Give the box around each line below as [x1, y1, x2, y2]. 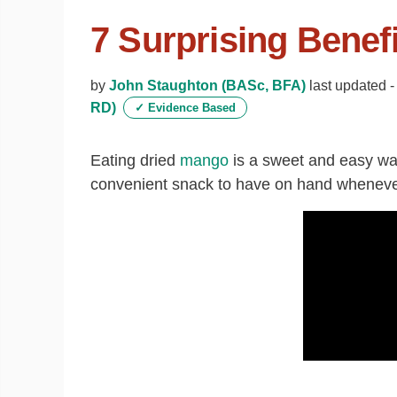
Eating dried [90, 152, 180, 169]
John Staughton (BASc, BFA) [109, 78, 306, 93]
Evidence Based [144, 101, 236, 114]
